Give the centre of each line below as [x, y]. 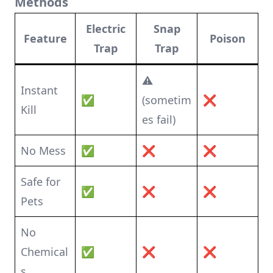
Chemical [44, 252]
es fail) [159, 119]
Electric [106, 29]
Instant [39, 90]
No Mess [43, 151]
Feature [45, 38]
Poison [228, 38]
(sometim [167, 100]
